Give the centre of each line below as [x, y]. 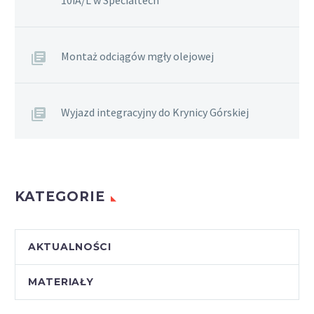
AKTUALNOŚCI [70, 247]
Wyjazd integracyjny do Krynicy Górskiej [155, 112]
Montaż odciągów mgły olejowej [137, 56]
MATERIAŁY [61, 282]
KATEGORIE [60, 197]
